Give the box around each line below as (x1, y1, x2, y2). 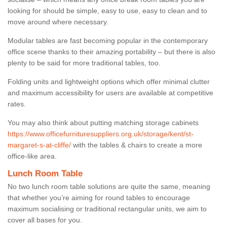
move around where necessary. (8, 17, 110, 26)
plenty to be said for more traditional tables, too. (8, 58, 163, 67)
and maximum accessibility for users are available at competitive (8, 88, 213, 97)
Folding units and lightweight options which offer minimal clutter (8, 77, 210, 86)
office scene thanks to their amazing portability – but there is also (8, 47, 215, 56)
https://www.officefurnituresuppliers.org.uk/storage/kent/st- (8, 129, 194, 138)
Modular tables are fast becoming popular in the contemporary (8, 36, 208, 45)
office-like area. (8, 152, 57, 160)
